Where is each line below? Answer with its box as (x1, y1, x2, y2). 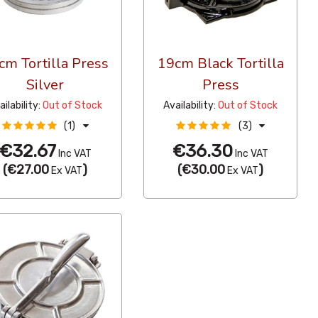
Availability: (163, 99, 216, 112)
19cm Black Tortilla (157, 54, 284, 74)
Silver (26, 75, 65, 95)
